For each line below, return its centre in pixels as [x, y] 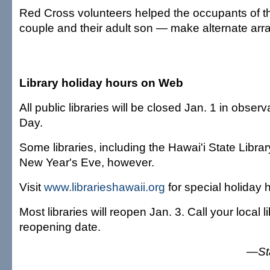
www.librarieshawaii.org [105, 187]
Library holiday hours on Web [101, 83]
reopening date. [60, 227]
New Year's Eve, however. [87, 162]
